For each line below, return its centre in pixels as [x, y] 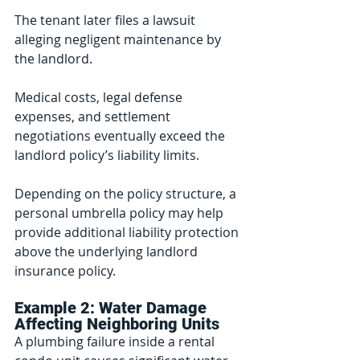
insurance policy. [65, 271]
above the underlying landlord [108, 252]
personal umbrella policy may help [121, 213]
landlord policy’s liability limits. [107, 155]
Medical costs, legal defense [100, 98]
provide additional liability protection [128, 233]
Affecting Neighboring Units [117, 324]
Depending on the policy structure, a [127, 194]
